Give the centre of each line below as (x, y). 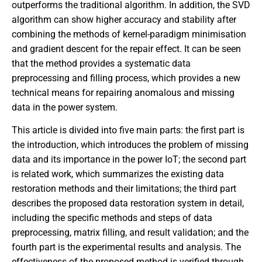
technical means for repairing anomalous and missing (123, 93)
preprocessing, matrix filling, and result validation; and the (130, 233)
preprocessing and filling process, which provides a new (126, 78)
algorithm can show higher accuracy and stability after (124, 20)
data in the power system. (65, 108)
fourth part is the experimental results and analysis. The (126, 247)
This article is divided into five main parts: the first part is (128, 130)
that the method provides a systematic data (101, 64)
